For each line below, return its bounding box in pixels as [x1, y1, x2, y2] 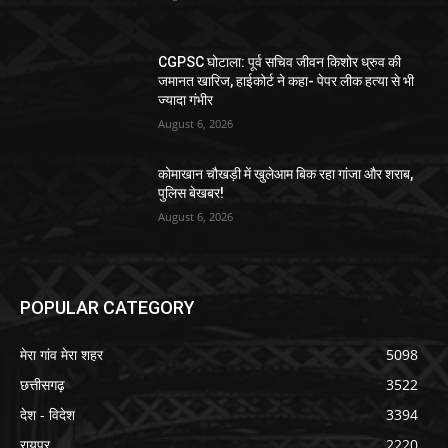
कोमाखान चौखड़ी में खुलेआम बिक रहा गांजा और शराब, [158, 166, 414, 183]
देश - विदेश [20, 404, 75, 424]
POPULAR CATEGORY [20, 296, 195, 318]
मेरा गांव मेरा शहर [20, 344, 103, 364]
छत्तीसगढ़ [20, 374, 65, 394]
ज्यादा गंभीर [158, 92, 214, 109]
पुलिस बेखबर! [158, 185, 225, 202]
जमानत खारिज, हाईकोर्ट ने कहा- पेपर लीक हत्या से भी [158, 73, 415, 90]
